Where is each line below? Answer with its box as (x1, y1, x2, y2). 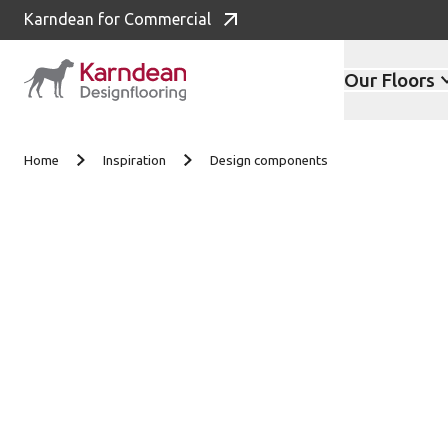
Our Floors (343, 68, 435, 91)
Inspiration (103, 153, 166, 168)
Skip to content (32, 108, 166, 131)
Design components (210, 153, 328, 168)
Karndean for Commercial (24, 10, 211, 28)
